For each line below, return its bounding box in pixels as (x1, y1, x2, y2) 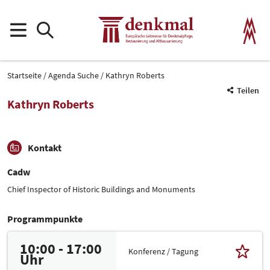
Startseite (7, 69, 42, 81)
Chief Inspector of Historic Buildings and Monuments (7, 184, 195, 195)
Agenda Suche (48, 69, 99, 81)
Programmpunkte (7, 213, 83, 225)
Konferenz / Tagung (128, 245, 198, 257)
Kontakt (28, 142, 61, 154)
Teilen (237, 85, 259, 96)
